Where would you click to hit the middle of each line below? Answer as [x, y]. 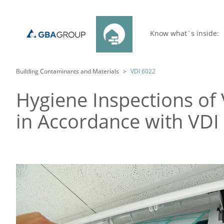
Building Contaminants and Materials [67, 71]
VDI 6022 [143, 71]
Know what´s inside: [184, 33]
